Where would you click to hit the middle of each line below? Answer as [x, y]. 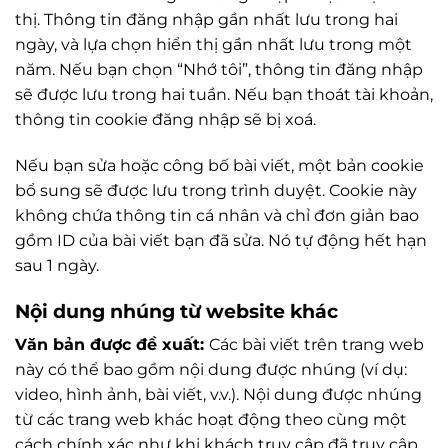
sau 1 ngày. [57, 265]
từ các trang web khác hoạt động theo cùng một [211, 420]
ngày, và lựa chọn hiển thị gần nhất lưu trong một [213, 45]
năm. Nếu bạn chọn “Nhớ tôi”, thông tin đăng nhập [219, 70]
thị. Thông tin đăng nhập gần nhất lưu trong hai [206, 20]
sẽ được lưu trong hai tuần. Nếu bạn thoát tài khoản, [224, 95]
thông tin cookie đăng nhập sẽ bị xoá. [165, 120]
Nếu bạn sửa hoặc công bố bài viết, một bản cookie [219, 165]
